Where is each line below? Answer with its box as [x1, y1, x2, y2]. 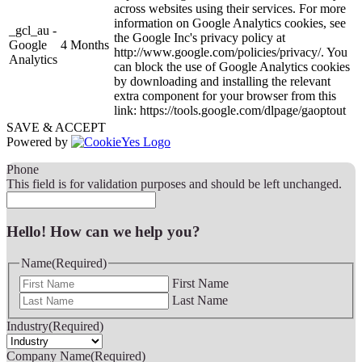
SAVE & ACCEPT [6, 120, 106, 134]
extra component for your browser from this [114, 88, 336, 103]
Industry [6, 318, 48, 333]
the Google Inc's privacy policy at [114, 30, 285, 44]
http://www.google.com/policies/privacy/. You [114, 44, 347, 59]
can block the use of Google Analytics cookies [114, 59, 350, 74]
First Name [172, 276, 229, 290]
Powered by [6, 134, 71, 149]
